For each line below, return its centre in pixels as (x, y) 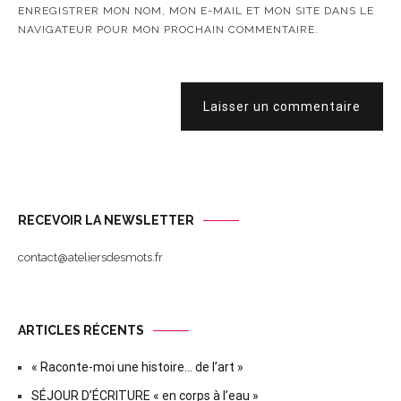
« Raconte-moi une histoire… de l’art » (137, 367)
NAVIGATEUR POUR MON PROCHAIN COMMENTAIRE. (168, 30)
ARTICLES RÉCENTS (81, 330)
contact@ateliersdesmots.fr (90, 257)
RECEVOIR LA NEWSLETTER (106, 220)
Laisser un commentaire (282, 107)
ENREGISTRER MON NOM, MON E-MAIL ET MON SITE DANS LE (196, 11)
